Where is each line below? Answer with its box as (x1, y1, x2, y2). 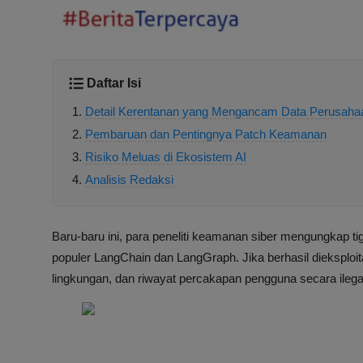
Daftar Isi (87, 76, 141, 91)
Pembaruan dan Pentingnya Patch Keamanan (85, 127, 327, 142)
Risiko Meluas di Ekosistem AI (85, 150, 246, 164)
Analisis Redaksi (85, 173, 173, 187)
